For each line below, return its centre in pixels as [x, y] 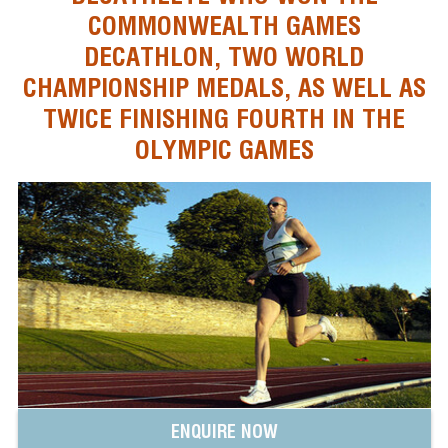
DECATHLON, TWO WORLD [224, 56]
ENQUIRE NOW [224, 432]
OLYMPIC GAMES [224, 149]
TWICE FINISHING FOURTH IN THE [224, 118]
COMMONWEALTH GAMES [224, 25]
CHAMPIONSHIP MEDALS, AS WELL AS [224, 87]
